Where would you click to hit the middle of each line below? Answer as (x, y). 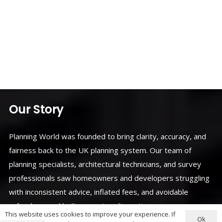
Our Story (36, 109)
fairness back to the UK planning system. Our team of (100, 150)
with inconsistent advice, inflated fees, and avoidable (98, 192)
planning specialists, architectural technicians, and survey (105, 164)
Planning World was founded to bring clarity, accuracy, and (107, 136)
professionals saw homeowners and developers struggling (109, 178)
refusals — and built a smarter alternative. (81, 205)
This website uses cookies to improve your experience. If (90, 214)
